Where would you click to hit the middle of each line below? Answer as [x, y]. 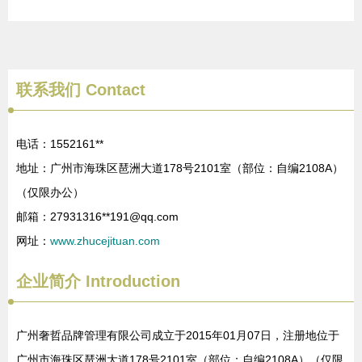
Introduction [130, 281]
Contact [113, 90]
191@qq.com [144, 217]
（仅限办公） [50, 192]
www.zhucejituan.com [105, 241]
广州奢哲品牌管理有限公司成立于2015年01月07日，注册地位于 [178, 335]
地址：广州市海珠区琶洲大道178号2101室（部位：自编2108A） [180, 168]
